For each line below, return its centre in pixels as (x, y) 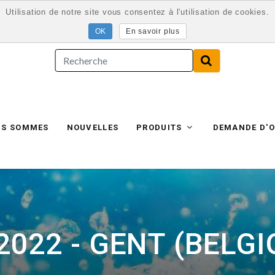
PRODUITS (161, 128)
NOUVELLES (93, 128)
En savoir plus (153, 31)
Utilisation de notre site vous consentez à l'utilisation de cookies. (137, 12)
